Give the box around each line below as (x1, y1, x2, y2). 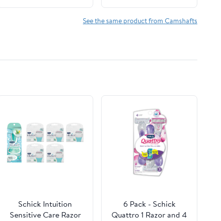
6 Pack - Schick (123, 198, 176, 209)
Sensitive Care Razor (9, 209, 81, 220)
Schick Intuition (18, 198, 73, 209)
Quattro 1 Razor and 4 (111, 209, 187, 220)
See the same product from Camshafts (83, 15, 197, 25)
